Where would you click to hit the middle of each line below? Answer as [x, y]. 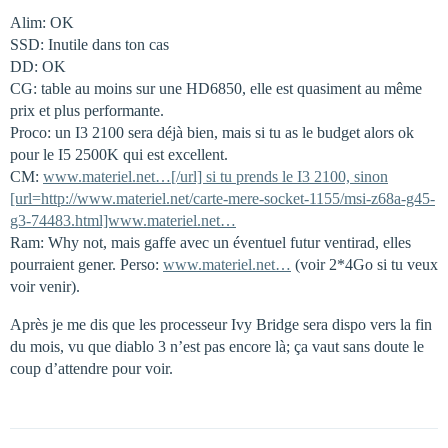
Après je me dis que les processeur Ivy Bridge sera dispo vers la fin [221, 324]
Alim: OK [42, 22]
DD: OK [38, 66]
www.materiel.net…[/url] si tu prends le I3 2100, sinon [215, 176]
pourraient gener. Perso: [86, 264]
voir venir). [45, 286]
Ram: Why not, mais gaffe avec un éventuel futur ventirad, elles [210, 242]
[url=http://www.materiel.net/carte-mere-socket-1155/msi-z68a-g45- [222, 198]
